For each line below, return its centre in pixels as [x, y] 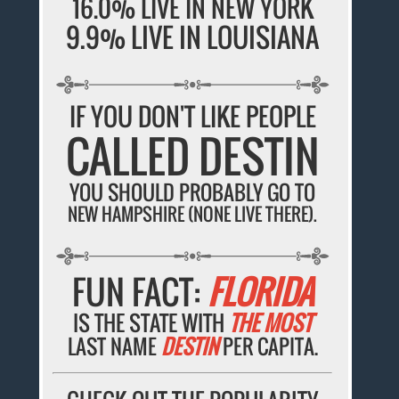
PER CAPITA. [268, 346]
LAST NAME [114, 346]
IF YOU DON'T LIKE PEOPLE [192, 116]
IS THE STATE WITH [151, 322]
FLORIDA [260, 291]
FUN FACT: [139, 291]
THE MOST [271, 322]
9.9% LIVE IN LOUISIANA [193, 37]
